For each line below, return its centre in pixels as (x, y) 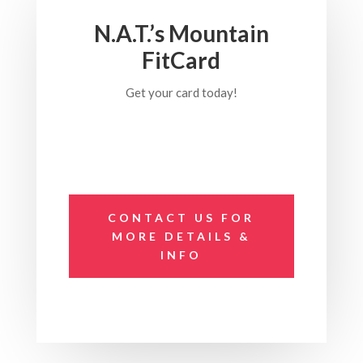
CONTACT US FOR (181, 218)
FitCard (181, 60)
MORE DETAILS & (181, 236)
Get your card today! (181, 92)
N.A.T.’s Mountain (181, 33)
